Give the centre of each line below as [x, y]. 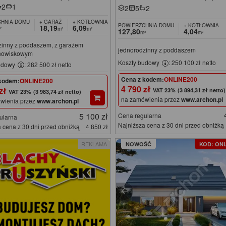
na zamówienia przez [151, 99]
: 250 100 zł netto [192, 63]
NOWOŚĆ [139, 144]
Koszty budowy [140, 63]
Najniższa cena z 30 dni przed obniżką [171, 125]
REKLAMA [94, 144]
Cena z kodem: [143, 79]
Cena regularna [140, 115]
